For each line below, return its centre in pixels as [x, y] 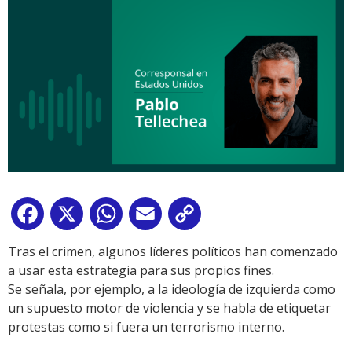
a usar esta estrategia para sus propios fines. [141, 271]
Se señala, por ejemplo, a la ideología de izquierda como [172, 290]
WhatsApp [156, 217]
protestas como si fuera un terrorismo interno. [146, 327]
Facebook [75, 217]
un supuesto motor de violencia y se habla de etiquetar [169, 308]
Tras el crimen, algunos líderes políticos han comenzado [173, 252]
